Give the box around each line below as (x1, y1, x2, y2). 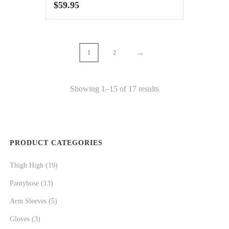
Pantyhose (10, 179, 39, 187)
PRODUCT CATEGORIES (10, 139, 103, 147)
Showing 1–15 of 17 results (70, 84, 159, 93)
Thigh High (10, 162, 43, 169)
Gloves (10, 215, 30, 223)
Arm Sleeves (10, 197, 47, 205)
